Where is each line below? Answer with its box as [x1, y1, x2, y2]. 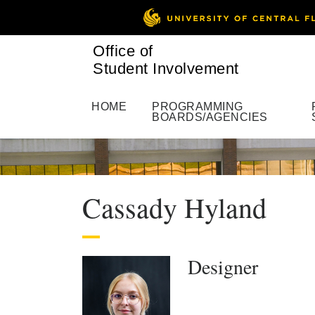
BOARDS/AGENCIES [152, 111, 268, 123]
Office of [93, 42, 153, 60]
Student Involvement [93, 60, 239, 77]
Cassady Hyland [82, 188, 266, 226]
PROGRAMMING [152, 101, 243, 112]
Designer [188, 253, 258, 281]
